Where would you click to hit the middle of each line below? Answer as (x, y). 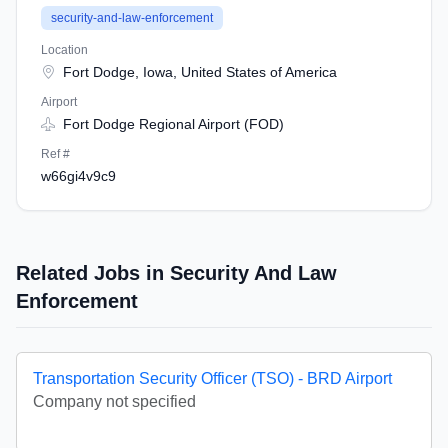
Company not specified (114, 401)
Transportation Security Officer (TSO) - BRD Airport (212, 378)
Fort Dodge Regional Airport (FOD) (171, 124)
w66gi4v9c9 (78, 176)
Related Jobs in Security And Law (176, 273)
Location (64, 50)
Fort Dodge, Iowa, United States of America (198, 72)
